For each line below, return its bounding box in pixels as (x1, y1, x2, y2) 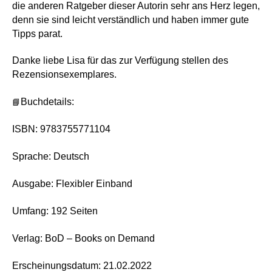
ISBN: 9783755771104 (12, 124, 110, 135)
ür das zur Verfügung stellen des (90, 55, 228, 66)
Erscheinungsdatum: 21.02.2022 (12, 260, 152, 271)
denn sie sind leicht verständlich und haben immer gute (12, 14, 249, 25)
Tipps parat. (12, 28, 63, 39)
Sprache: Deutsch (12, 151, 89, 162)
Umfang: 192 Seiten (12, 205, 98, 216)
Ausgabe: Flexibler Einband (12, 178, 132, 189)
